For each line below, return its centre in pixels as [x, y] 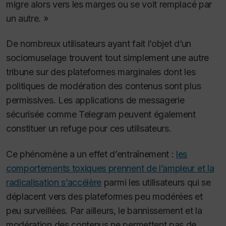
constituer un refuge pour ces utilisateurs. [89, 129]
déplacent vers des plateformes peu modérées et [104, 196]
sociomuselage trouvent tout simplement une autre [107, 58]
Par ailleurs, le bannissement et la [136, 210]
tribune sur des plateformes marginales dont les [101, 72]
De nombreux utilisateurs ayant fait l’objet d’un [99, 44]
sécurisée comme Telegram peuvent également [101, 115]
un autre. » [27, 18]
